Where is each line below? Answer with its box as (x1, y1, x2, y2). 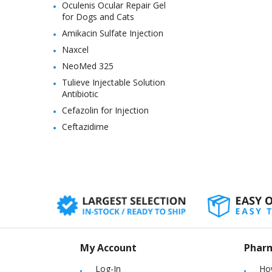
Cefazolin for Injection (62, 104, 149, 116)
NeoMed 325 (62, 60, 114, 72)
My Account (80, 241, 137, 254)
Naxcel (62, 44, 89, 55)
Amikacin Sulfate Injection (62, 27, 163, 39)
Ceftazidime (62, 121, 109, 132)
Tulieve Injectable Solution (62, 76, 165, 88)
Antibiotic (62, 88, 98, 100)
